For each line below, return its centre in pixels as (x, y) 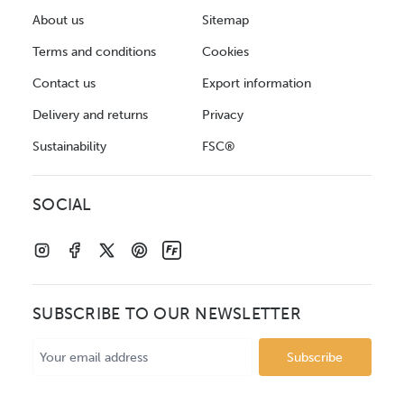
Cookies (225, 52)
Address (55, 367)
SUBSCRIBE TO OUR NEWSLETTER (167, 315)
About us (58, 21)
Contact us (64, 84)
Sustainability (69, 147)
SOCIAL (62, 206)
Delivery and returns (90, 115)
